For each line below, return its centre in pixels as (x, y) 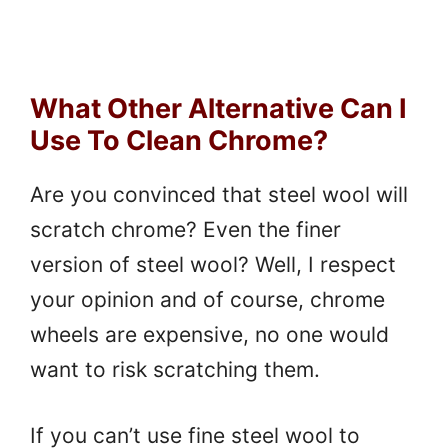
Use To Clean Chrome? (179, 140)
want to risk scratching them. (175, 369)
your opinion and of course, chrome (207, 299)
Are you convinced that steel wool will (219, 194)
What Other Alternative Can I (218, 108)
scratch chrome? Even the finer (185, 229)
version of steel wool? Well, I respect (213, 264)
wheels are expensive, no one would (209, 334)
